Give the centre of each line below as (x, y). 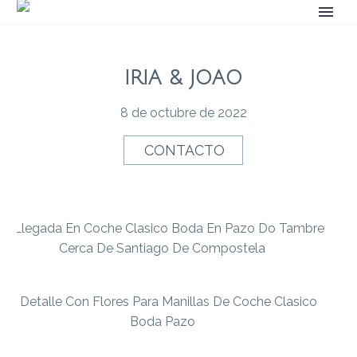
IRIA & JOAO (183, 78)
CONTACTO (184, 150)
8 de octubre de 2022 (183, 112)
